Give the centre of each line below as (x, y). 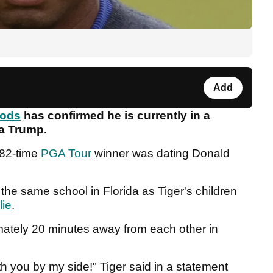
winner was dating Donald (161, 154)
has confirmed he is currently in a (115, 116)
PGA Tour (66, 154)
